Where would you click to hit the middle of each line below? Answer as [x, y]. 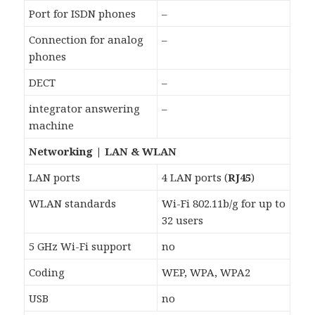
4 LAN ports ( [195, 178]
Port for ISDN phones [83, 14]
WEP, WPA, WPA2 [206, 272]
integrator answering [85, 109]
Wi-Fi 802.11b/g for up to [224, 204]
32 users [183, 220]
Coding [47, 272]
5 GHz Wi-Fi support [81, 246]
